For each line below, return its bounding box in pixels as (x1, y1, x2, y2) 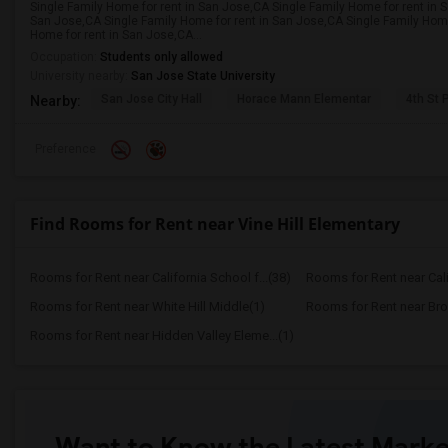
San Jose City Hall (101, 92, 202, 106)
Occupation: (30, 50, 100, 64)
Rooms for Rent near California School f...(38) (30, 270, 291, 285)
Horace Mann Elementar (237, 92, 371, 106)
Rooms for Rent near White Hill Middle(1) (30, 299, 265, 314)
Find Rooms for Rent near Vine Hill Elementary (30, 213, 400, 235)
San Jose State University (131, 69, 275, 83)
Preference (35, 142, 96, 156)
